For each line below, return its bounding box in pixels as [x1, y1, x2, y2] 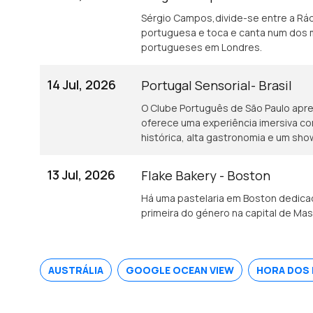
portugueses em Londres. [141, 41, 262, 54]
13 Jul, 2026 [47, 166, 115, 183]
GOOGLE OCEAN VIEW [126, 263, 234, 277]
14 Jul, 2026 [47, 76, 116, 93]
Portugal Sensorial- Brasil [141, 77, 292, 94]
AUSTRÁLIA [48, 263, 103, 277]
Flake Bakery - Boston [141, 167, 270, 184]
